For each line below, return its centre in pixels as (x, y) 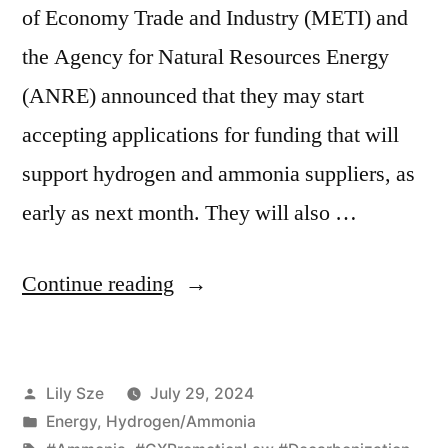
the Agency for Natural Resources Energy (205, 56)
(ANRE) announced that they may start (193, 95)
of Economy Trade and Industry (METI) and (215, 17)
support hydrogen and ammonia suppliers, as (218, 173)
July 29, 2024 (201, 393)
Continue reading (98, 283)
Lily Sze (74, 393)
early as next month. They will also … (189, 212)
